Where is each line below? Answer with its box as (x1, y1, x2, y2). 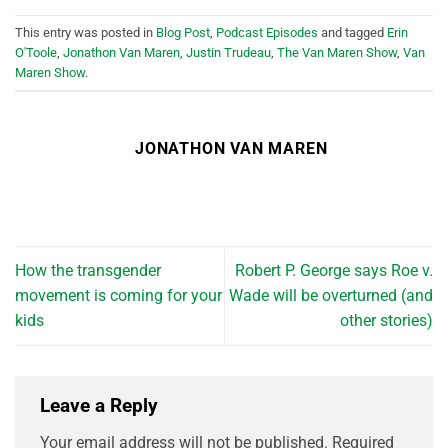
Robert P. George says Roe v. (235, 261, 433, 281)
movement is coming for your (15, 286, 222, 306)
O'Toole (15, 44, 57, 60)
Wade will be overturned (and (229, 286, 433, 306)
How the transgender (15, 261, 161, 281)
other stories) (340, 311, 433, 331)
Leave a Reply (40, 393, 163, 417)
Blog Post (156, 24, 210, 40)
